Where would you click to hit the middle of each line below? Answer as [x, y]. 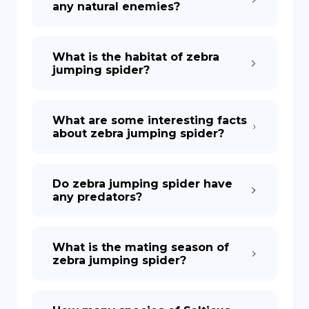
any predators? [97, 197]
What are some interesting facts [150, 120]
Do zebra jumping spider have [142, 184]
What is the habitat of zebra [136, 57]
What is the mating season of [141, 247]
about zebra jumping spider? [138, 133]
